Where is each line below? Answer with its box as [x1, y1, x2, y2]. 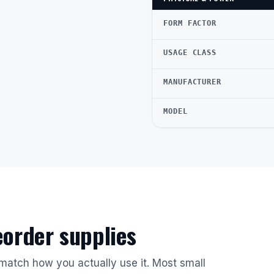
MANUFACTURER [163, 78, 222, 86]
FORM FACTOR [163, 19, 217, 28]
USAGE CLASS [163, 48, 217, 57]
